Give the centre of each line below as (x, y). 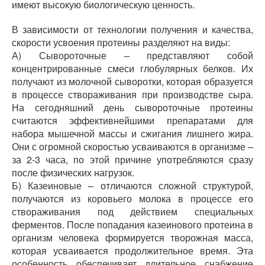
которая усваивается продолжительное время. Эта (132, 251)
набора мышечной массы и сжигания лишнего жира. (132, 133)
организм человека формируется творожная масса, (132, 237)
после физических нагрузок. (73, 172)
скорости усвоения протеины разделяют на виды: (121, 42)
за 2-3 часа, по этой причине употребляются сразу (132, 159)
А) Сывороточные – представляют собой (132, 55)
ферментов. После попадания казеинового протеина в (132, 224)
